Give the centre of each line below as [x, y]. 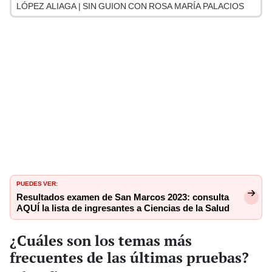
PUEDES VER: [37, 183]
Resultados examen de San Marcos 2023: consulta [123, 198]
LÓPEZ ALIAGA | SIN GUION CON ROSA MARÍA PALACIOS [130, 6]
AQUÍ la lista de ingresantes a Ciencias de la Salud [123, 209]
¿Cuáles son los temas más [101, 241]
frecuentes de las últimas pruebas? [129, 258]
